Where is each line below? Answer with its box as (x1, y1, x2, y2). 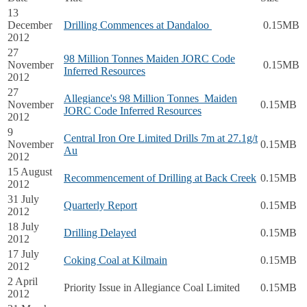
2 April (8, 275, 38, 287)
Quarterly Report (64, 199, 137, 211)
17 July (8, 247, 39, 260)
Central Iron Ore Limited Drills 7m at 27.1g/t (64, 132, 258, 144)
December (8, 19, 52, 31)
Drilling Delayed (64, 226, 136, 238)
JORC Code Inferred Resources (64, 104, 201, 116)
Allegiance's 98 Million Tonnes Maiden (64, 92, 237, 104)
